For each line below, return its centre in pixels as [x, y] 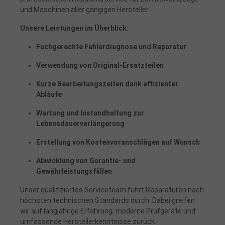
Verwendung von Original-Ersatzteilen [100, 65]
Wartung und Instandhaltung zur [90, 113]
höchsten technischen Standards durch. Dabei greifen [107, 200]
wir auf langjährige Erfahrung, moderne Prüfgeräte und [108, 211]
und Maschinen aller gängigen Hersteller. [85, 9]
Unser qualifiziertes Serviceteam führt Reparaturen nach [112, 190]
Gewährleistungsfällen [74, 171]
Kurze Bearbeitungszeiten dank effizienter [107, 84]
